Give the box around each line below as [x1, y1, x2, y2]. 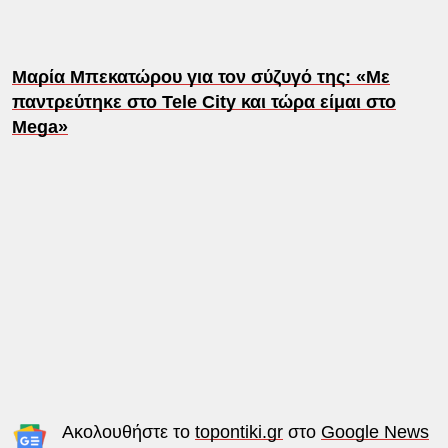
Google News [320, 421, 429, 442]
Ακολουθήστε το [61, 421, 195, 442]
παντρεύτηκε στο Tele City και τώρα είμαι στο [11, 91, 396, 112]
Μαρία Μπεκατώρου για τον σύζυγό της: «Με [11, 66, 390, 87]
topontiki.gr [194, 421, 283, 442]
